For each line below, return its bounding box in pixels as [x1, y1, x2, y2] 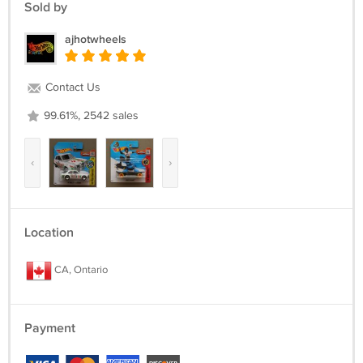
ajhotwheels [65, 32, 126, 46]
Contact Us [42, 81, 100, 94]
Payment [24, 321, 75, 336]
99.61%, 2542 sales [41, 109, 139, 122]
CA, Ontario [52, 263, 108, 277]
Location [24, 225, 74, 241]
